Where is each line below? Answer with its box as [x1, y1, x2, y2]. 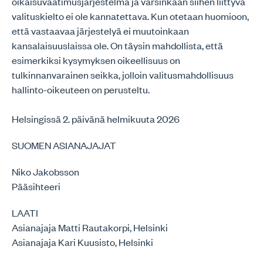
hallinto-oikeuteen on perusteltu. [12, 83, 150, 96]
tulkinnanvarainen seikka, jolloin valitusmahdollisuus [12, 68, 234, 81]
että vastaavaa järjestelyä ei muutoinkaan [12, 24, 189, 37]
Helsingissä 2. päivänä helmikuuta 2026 [12, 112, 180, 125]
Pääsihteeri [12, 180, 60, 193]
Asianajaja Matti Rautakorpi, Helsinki [12, 221, 168, 234]
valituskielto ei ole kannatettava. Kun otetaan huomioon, [12, 9, 249, 22]
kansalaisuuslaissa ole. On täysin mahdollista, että [12, 39, 223, 52]
